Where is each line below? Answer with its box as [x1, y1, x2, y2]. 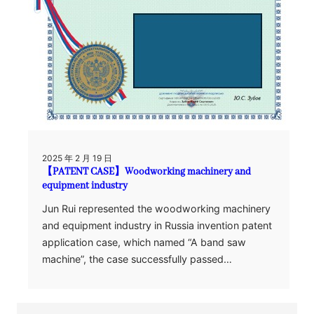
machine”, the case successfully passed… [42, 253, 232, 265]
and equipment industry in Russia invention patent [42, 219, 272, 231]
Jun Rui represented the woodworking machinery [42, 203, 271, 214]
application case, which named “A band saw [42, 236, 246, 248]
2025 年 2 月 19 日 [42, 153, 112, 163]
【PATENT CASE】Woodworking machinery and [42, 166, 251, 178]
